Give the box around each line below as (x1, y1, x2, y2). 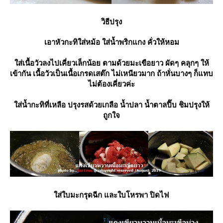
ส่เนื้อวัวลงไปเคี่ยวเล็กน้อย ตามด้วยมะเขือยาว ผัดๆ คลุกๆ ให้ (14, 57, 209, 68)
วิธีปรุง (101, 15, 122, 27)
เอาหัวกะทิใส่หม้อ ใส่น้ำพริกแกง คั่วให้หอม (44, 36, 179, 47)
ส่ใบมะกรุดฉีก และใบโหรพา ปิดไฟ (54, 189, 169, 201)
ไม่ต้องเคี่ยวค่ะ (88, 78, 135, 89)
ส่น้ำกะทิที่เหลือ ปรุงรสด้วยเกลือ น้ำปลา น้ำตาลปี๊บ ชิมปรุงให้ (13, 99, 210, 110)
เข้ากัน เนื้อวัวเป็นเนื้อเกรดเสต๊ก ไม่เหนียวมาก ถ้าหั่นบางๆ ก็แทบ (10, 67, 213, 79)
